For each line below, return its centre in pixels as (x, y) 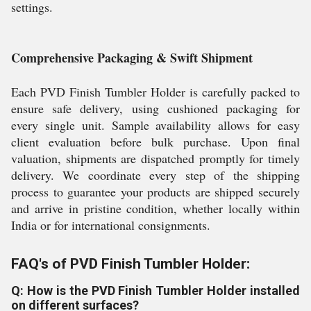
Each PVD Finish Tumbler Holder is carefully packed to (155, 92)
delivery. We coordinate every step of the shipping (155, 175)
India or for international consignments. (111, 225)
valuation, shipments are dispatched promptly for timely (155, 159)
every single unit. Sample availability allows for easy (155, 125)
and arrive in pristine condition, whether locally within (155, 209)
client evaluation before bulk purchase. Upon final (155, 142)
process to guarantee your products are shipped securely (155, 192)
